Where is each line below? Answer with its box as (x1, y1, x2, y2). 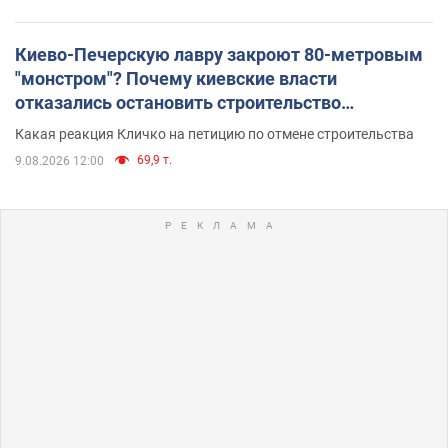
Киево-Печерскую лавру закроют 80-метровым (15, 44, 423, 66)
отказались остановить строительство (15, 92, 341, 114)
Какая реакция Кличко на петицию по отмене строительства (15, 126, 414, 143)
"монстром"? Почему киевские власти (15, 68, 337, 90)
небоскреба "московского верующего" (15, 116, 340, 138)
